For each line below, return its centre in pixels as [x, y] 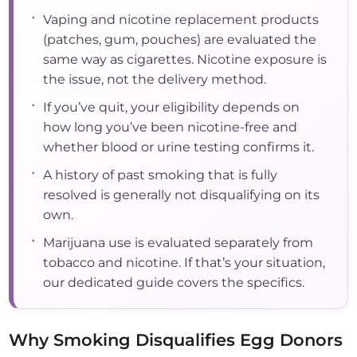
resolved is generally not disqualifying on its [182, 195]
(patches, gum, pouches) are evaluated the [180, 40]
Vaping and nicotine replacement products [181, 20]
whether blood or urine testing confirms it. [179, 147]
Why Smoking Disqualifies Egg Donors [176, 340]
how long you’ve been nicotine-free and [171, 127]
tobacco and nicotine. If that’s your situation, [184, 263]
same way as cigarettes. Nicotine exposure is [185, 60]
